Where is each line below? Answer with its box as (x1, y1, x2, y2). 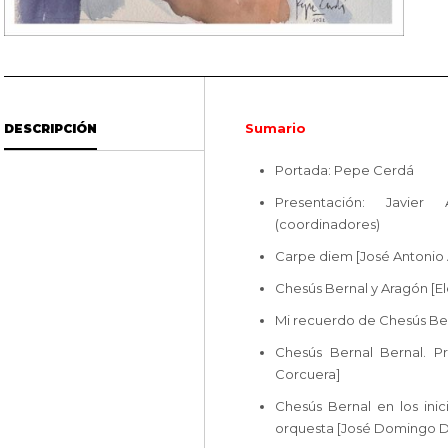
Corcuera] (275, 365, 340, 382)
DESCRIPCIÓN (4, 120, 97, 136)
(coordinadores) (275, 215, 380, 232)
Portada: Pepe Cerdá (275, 161, 414, 178)
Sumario (245, 119, 306, 136)
